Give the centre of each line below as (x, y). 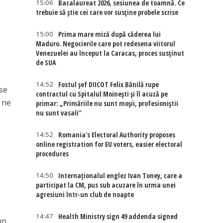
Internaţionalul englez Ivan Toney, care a (120, 175)
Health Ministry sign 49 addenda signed (118, 216)
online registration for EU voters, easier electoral (109, 144)
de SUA (46, 62)
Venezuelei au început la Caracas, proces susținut (110, 53)
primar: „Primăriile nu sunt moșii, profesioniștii (107, 103)
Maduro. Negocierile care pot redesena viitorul (106, 44)
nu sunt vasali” (59, 113)
